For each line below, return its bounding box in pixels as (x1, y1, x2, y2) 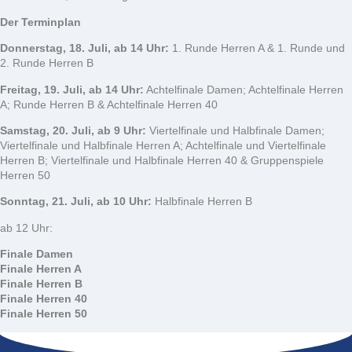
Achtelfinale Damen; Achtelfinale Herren (144, 82, 343, 96)
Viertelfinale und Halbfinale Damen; (146, 123, 324, 137)
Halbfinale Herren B (152, 195, 252, 208)
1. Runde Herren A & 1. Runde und (169, 42, 345, 55)
